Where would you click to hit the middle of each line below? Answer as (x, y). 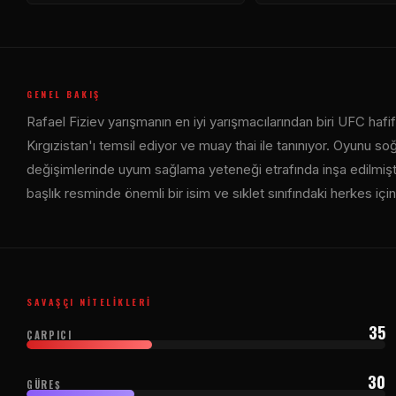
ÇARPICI (49, 335)
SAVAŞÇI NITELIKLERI (89, 301)
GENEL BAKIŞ (64, 94)
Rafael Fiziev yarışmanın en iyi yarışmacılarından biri (182, 121)
